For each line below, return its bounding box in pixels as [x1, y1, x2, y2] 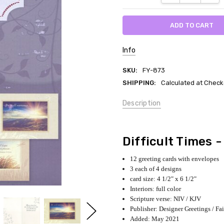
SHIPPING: [122, 78, 156, 86]
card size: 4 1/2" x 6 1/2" [129, 175, 196, 183]
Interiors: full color [129, 185, 181, 193]
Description [122, 98, 161, 107]
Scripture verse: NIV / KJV [129, 195, 201, 203]
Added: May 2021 [129, 215, 179, 223]
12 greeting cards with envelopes [129, 155, 219, 163]
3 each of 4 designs [129, 165, 181, 173]
